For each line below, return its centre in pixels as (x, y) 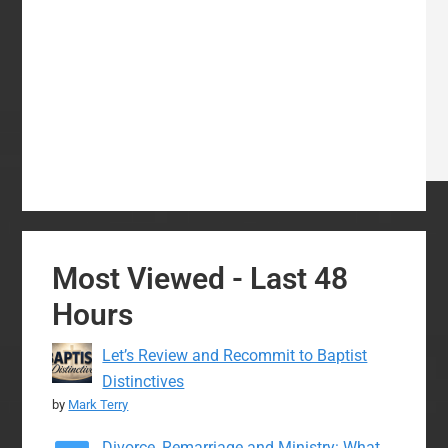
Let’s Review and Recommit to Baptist (235, 356)
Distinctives (143, 382)
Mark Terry (98, 405)
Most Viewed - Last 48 (200, 279)
